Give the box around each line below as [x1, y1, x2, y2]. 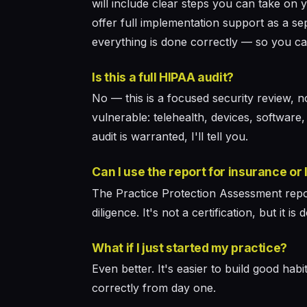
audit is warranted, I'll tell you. [92, 130, 249, 144]
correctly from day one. [92, 281, 217, 295]
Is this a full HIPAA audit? [92, 69, 234, 84]
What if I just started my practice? [92, 240, 288, 255]
